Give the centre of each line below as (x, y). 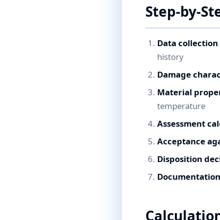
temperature (181, 106)
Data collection (188, 43)
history (170, 57)
